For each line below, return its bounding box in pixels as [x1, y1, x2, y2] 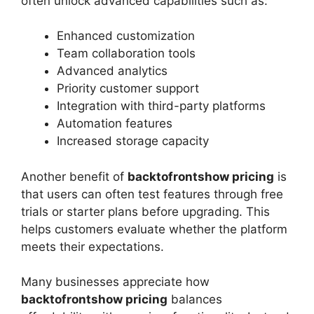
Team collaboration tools [57, 46, 196, 61]
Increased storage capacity [57, 134, 209, 149]
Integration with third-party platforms [57, 99, 266, 114]
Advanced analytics [57, 64, 168, 78]
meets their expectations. [21, 239, 164, 254]
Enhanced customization [57, 29, 195, 43]
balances [168, 292, 222, 307]
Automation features [57, 116, 172, 131]
